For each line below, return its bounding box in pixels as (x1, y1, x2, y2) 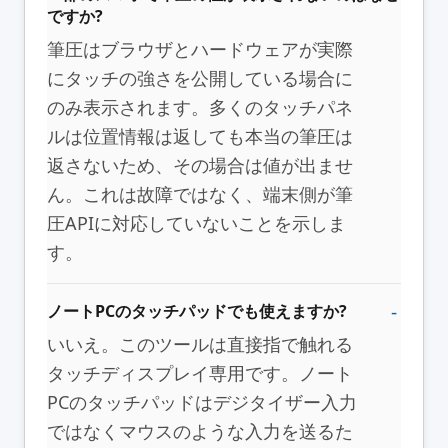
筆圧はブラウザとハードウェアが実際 (47, 36, 353, 61)
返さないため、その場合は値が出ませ (47, 152, 353, 177)
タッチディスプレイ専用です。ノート (47, 360, 353, 385)
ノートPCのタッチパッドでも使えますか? (47, 299, 347, 322)
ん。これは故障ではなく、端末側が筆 (47, 181, 353, 206)
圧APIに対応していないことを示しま (47, 210, 346, 235)
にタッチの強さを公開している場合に (47, 65, 353, 90)
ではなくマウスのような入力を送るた (47, 418, 353, 443)
